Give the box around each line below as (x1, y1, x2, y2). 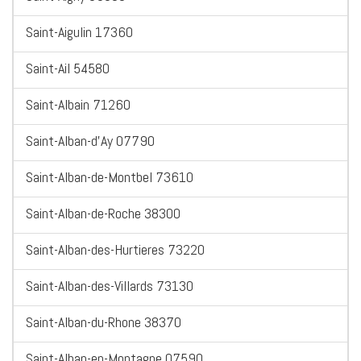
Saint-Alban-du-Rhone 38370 (26, 313, 181, 332)
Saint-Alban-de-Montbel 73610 (26, 168, 193, 187)
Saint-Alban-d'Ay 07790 (26, 131, 155, 151)
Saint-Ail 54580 (26, 59, 110, 78)
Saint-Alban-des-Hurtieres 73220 (26, 240, 205, 259)
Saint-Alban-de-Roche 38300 (26, 204, 180, 223)
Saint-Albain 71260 (26, 95, 131, 114)
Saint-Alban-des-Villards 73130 (26, 276, 193, 296)
